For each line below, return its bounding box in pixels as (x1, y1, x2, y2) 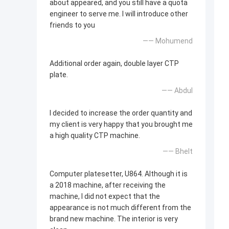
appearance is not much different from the (50, 203, 191, 212)
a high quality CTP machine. (50, 131, 140, 140)
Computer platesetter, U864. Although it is (50, 170, 188, 178)
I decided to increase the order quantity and (50, 109, 192, 118)
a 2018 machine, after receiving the (50, 181, 166, 190)
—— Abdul (162, 86, 193, 95)
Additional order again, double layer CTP (50, 59, 179, 68)
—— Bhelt (163, 147, 193, 156)
